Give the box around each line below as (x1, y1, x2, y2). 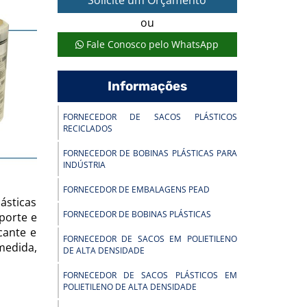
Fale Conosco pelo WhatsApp (84, 38, 219, 51)
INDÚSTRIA (62, 159, 106, 171)
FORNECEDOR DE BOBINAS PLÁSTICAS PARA (62, 147, 237, 159)
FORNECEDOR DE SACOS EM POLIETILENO (62, 233, 237, 245)
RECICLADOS (62, 123, 112, 134)
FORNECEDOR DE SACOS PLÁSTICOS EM (62, 269, 237, 281)
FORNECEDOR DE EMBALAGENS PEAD (62, 184, 210, 195)
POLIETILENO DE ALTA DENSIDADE (62, 281, 197, 293)
